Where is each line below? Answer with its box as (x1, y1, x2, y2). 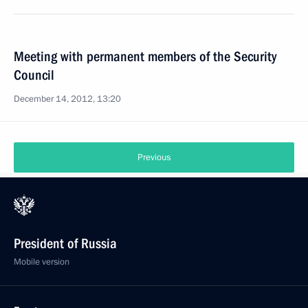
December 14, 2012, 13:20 (14, 93, 121, 105)
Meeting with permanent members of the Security (14, 48, 276, 65)
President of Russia (14, 235, 117, 252)
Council (14, 67, 54, 83)
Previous (137, 151, 170, 164)
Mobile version (14, 256, 69, 268)
